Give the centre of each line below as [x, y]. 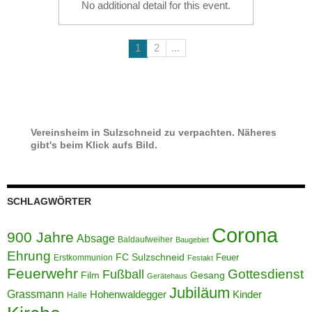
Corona [245, 235]
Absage [96, 238]
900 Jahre [40, 237]
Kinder [247, 294]
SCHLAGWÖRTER [49, 201]
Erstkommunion [83, 257]
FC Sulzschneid [150, 257]
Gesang [208, 275]
